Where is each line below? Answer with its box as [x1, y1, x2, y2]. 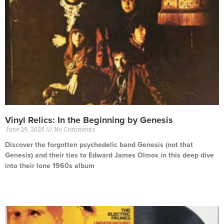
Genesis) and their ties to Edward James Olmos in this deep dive [5, 151, 214, 159]
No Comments [52, 125, 95, 133]
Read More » [5, 179, 39, 186]
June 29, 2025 [5, 125, 46, 133]
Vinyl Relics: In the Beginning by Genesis [5, 114, 173, 125]
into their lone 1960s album [5, 161, 94, 170]
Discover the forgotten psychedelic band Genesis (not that [5, 140, 193, 149]
